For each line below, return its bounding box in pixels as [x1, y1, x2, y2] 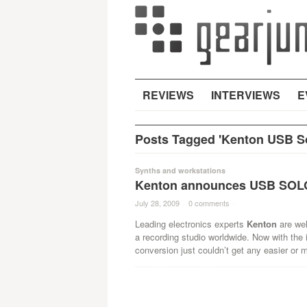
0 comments [188, 197, 230, 208]
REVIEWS [142, 87, 194, 103]
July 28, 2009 [134, 197, 180, 208]
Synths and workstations [134, 165, 225, 175]
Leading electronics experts [134, 217, 247, 230]
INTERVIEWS [210, 87, 280, 103]
